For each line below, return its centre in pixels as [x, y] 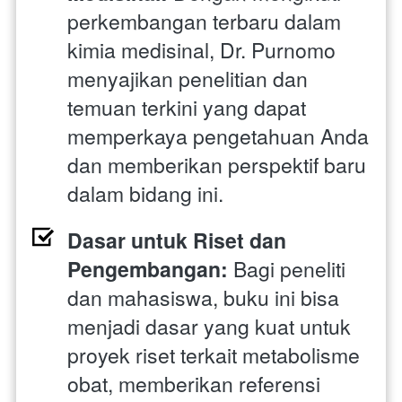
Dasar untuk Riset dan [177, 240]
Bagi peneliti [287, 269]
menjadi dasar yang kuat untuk [209, 327]
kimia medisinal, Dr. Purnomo [201, 50]
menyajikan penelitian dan [188, 79]
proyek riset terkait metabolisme [214, 355]
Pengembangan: [148, 269]
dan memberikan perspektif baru [217, 165]
